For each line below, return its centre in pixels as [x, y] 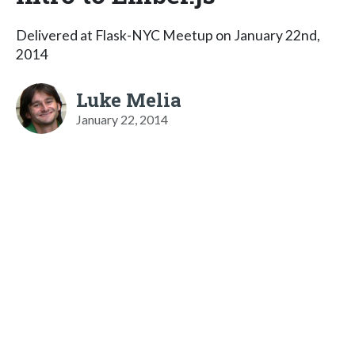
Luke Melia [129, 99]
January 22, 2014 [122, 119]
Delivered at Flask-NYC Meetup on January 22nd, [168, 35]
